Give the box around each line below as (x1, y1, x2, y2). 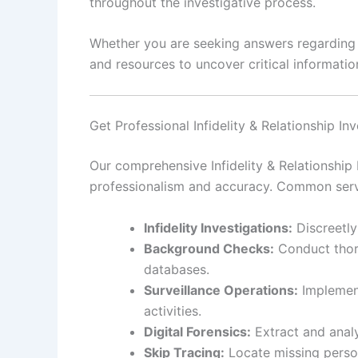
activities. (144, 302, 201, 319)
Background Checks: (144, 240, 274, 257)
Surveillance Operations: (144, 281, 298, 298)
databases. (144, 261, 209, 277)
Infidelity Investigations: (144, 219, 292, 236)
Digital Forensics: (144, 323, 251, 340)
